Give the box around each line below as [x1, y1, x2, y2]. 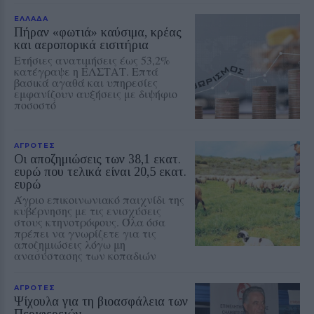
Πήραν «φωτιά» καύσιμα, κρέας [14, 25, 182, 39]
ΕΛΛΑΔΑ [14, 13, 48, 22]
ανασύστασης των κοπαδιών [14, 247, 156, 263]
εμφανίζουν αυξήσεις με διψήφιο [14, 86, 177, 101]
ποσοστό [14, 97, 56, 112]
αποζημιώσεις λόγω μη [14, 236, 125, 252]
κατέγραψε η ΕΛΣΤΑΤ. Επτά [14, 63, 158, 78]
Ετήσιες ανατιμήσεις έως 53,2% [14, 52, 170, 67]
